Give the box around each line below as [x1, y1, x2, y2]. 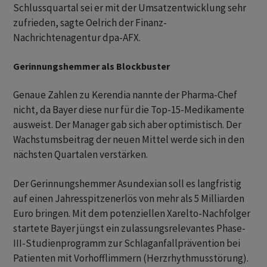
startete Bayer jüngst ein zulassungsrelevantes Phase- [13, 222, 246, 235]
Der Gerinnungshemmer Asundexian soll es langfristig [13, 177, 241, 191]
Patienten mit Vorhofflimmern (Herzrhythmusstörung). [13, 252, 249, 265]
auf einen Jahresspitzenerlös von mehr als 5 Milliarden [13, 192, 244, 206]
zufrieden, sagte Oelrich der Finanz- [13, 16, 167, 30]
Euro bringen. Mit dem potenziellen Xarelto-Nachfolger [13, 207, 250, 221]
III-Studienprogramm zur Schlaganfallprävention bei [13, 237, 240, 250]
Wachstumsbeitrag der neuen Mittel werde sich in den [13, 133, 244, 147]
